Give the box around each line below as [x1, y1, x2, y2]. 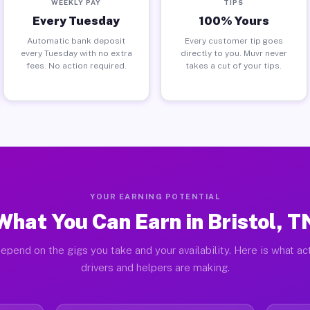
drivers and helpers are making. [80, 262, 230, 273]
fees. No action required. [26, 60, 127, 71]
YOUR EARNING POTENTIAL [90, 192, 220, 201]
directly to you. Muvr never [180, 48, 287, 58]
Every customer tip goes [184, 35, 283, 46]
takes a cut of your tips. [185, 60, 282, 71]
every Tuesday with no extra [20, 48, 132, 58]
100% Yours [198, 13, 269, 28]
